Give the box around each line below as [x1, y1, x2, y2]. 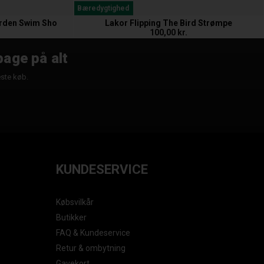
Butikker [56, 213, 87, 223]
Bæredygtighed [77, 4, 129, 13]
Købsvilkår [56, 197, 94, 207]
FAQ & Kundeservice [56, 228, 131, 238]
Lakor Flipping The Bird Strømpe [105, 18, 233, 28]
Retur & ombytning [56, 243, 126, 253]
